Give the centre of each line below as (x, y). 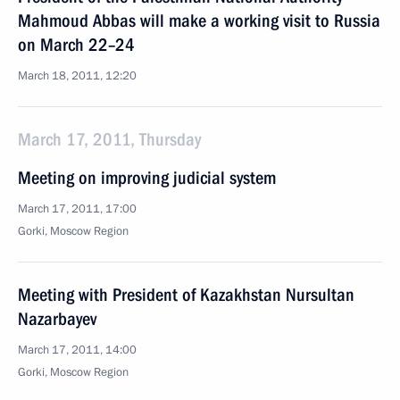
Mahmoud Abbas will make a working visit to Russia (199, 21)
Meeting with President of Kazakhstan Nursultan (186, 295)
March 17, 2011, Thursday (109, 139)
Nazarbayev (57, 319)
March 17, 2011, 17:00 (77, 209)
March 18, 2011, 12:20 (77, 76)
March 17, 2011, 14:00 (77, 350)
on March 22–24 (76, 45)
